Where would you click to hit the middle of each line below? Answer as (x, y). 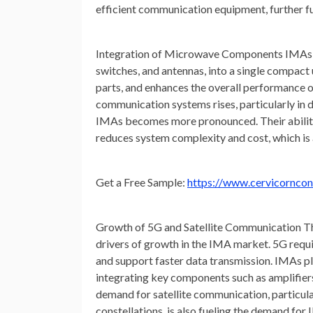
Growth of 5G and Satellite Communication (198, 227)
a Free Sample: (152, 182)
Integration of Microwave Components (189, 54)
